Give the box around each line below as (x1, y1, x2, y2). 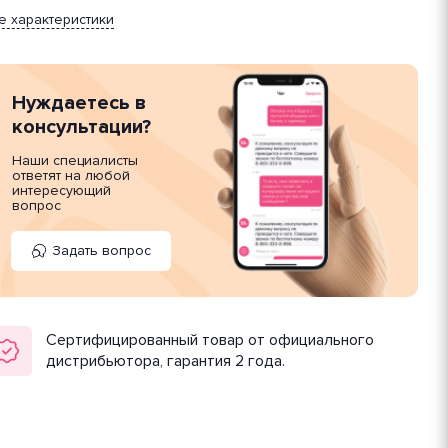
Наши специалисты (12, 151, 138, 169)
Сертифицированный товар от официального (46, 329, 374, 350)
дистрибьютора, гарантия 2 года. (46, 350, 285, 371)
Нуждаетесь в (12, 90, 146, 115)
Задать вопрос (52, 241, 151, 259)
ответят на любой (12, 166, 130, 184)
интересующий (12, 181, 111, 199)
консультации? (12, 114, 151, 139)
